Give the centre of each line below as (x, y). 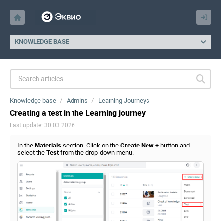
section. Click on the (91, 145)
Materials (48, 145)
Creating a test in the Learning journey (78, 113)
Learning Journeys (124, 100)
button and (174, 145)
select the (32, 153)
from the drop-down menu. (96, 153)
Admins (77, 100)
